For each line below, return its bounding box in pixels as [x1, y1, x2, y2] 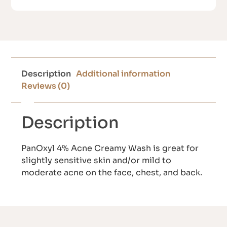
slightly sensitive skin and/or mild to [21, 155, 172, 166]
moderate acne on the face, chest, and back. [21, 167, 203, 178]
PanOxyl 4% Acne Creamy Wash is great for [21, 143, 199, 154]
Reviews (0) [21, 81, 70, 92]
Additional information [76, 68, 171, 80]
